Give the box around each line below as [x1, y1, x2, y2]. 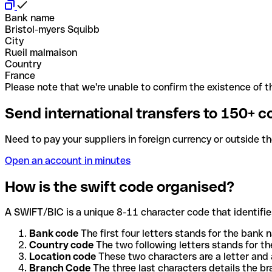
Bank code [29, 228, 78, 240]
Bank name [5, 12, 55, 24]
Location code [29, 251, 96, 263]
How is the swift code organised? [5, 178, 234, 195]
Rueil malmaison [5, 46, 77, 58]
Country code [29, 239, 93, 251]
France [5, 69, 35, 81]
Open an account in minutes [5, 154, 131, 166]
